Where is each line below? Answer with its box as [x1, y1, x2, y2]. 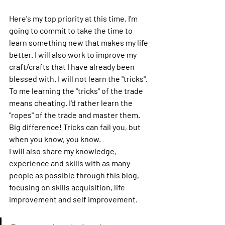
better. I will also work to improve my [9, 50, 138, 59]
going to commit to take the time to [9, 26, 134, 35]
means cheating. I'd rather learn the [9, 98, 134, 107]
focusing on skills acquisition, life [9, 182, 127, 192]
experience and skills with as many [9, 158, 132, 168]
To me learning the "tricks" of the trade [9, 86, 145, 95]
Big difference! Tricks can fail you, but [9, 122, 142, 132]
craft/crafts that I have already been [9, 62, 136, 71]
